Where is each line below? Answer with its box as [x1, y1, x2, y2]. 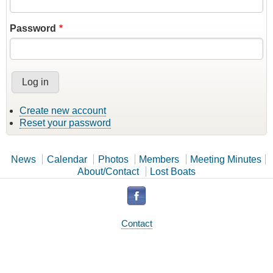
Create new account [19, 105, 106, 116]
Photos [97, 154, 129, 165]
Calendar [46, 154, 87, 165]
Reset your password [19, 118, 111, 129]
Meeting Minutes [190, 154, 262, 165]
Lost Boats [149, 166, 196, 177]
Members [139, 154, 180, 165]
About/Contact [77, 166, 140, 177]
